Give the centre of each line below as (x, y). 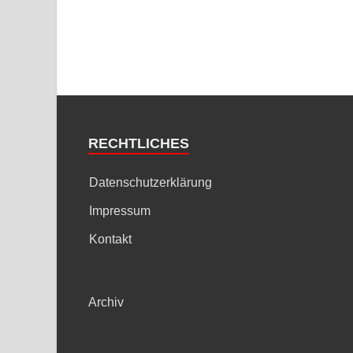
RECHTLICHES (139, 143)
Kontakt (110, 239)
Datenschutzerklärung (150, 182)
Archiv (106, 302)
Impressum (120, 210)
